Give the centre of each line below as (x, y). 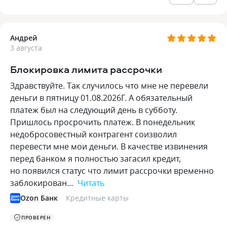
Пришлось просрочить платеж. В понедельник (103, 122)
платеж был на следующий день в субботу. (94, 110)
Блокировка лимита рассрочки (86, 69)
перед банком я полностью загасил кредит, (96, 159)
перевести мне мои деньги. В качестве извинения (109, 146)
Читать (91, 183)
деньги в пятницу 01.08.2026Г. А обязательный (101, 98)
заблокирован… (43, 183)
